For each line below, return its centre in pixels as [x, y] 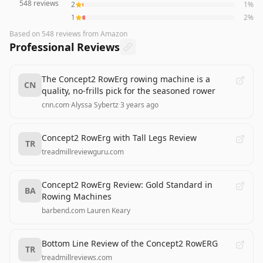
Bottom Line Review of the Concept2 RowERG [130, 243]
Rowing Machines [77, 196]
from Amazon [104, 34]
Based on [26, 34]
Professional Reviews [65, 47]
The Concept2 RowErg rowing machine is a [126, 79]
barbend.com [63, 210]
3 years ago [139, 105]
